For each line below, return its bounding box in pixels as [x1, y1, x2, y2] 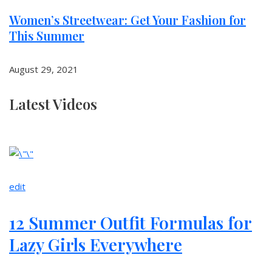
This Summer [9, 27, 84, 44]
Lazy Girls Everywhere [9, 233, 182, 256]
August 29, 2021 [9, 63, 78, 75]
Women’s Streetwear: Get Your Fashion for [9, 12, 246, 28]
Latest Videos [9, 94, 97, 114]
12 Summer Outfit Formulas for [9, 211, 252, 234]
